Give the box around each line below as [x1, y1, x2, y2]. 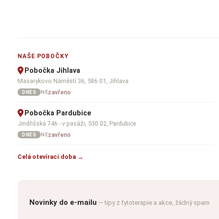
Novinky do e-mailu [29, 198, 97, 207]
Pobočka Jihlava [24, 66, 80, 75]
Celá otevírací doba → [18, 153, 84, 160]
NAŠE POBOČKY [18, 52, 69, 60]
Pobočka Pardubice [24, 109, 91, 117]
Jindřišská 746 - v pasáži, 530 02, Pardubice [18, 119, 136, 127]
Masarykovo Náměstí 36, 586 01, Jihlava [18, 77, 129, 85]
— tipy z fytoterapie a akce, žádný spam [98, 199, 210, 207]
